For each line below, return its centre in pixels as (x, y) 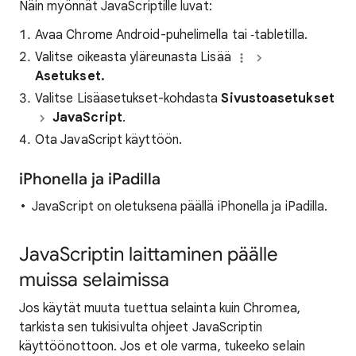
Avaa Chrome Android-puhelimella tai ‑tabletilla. (171, 35)
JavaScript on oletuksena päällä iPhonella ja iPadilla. (180, 206)
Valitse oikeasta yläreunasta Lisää (135, 57)
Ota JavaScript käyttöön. (108, 139)
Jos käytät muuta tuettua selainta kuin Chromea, (160, 308)
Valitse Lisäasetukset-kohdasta (128, 98)
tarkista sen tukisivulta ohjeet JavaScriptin (141, 327)
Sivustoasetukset (278, 98)
